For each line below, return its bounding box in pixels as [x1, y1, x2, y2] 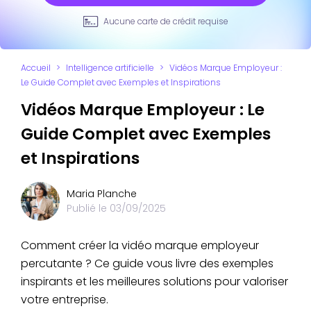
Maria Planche [67, 186, 137, 201]
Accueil [21, 61, 51, 74]
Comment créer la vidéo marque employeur [21, 237, 259, 253]
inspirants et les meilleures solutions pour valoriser [21, 273, 288, 289]
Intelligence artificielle [66, 61, 154, 74]
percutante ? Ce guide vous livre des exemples [21, 255, 274, 271]
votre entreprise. [21, 291, 108, 308]
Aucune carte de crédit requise [103, 15, 228, 27]
